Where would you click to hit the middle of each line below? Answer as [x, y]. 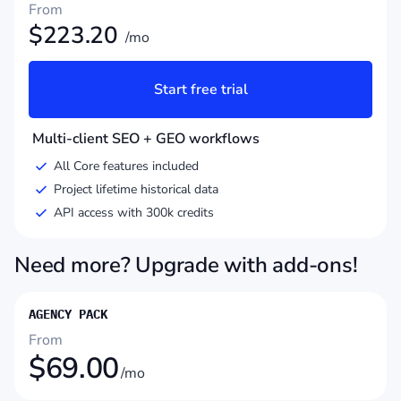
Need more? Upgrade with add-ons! [186, 265]
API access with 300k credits [134, 213]
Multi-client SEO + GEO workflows [146, 139]
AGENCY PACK [68, 315]
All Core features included [126, 166]
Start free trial [200, 90]
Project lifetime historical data [136, 190]
